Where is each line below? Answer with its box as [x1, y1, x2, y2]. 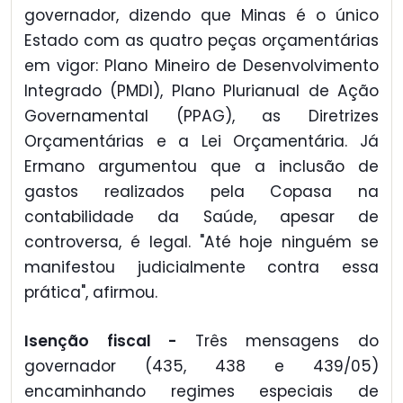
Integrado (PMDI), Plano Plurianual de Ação [24, 79, 379, 102]
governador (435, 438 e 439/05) [24, 355, 379, 378]
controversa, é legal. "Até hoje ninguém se [24, 230, 379, 253]
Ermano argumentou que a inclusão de [24, 155, 379, 177]
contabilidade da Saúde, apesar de [24, 205, 379, 228]
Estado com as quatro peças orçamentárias [24, 29, 379, 51]
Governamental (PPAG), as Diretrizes [24, 104, 379, 127]
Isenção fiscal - [24, 330, 195, 353]
